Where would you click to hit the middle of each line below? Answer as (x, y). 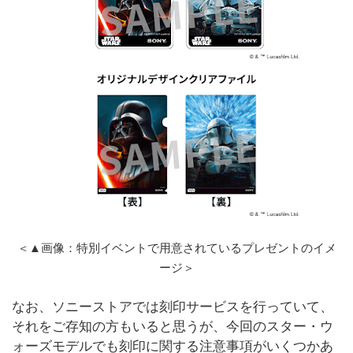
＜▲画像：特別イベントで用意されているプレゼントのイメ (176, 248)
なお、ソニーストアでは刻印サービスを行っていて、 (173, 307)
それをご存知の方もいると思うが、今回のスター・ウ (173, 327)
